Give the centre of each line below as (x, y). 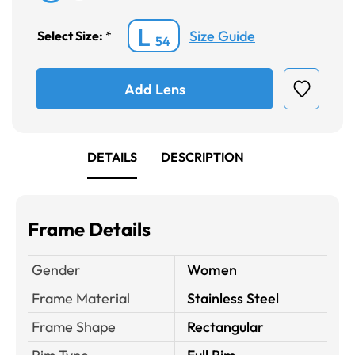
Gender (56, 270)
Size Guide (222, 36)
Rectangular (225, 327)
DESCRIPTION (202, 157)
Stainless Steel (233, 299)
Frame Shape (74, 327)
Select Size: (71, 35)
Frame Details (89, 229)
